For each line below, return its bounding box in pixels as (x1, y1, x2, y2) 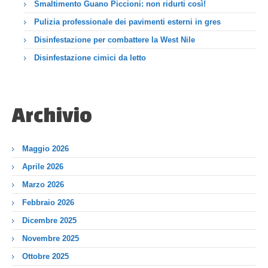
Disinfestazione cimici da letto (34, 53, 146, 62)
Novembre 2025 (22, 233, 79, 243)
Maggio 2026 (22, 144, 69, 153)
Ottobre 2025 (22, 251, 69, 261)
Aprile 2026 (22, 162, 63, 171)
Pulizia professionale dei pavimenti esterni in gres (34, 17, 221, 26)
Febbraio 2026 (22, 197, 74, 207)
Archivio (12, 102, 92, 126)
